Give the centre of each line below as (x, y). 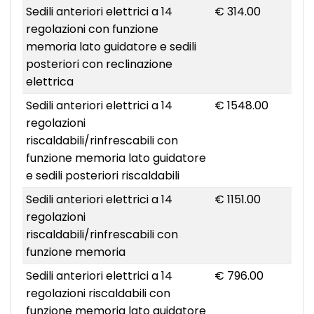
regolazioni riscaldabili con (98, 294)
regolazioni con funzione (92, 29)
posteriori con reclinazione (99, 64)
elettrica (49, 82)
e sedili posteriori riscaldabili (102, 176)
